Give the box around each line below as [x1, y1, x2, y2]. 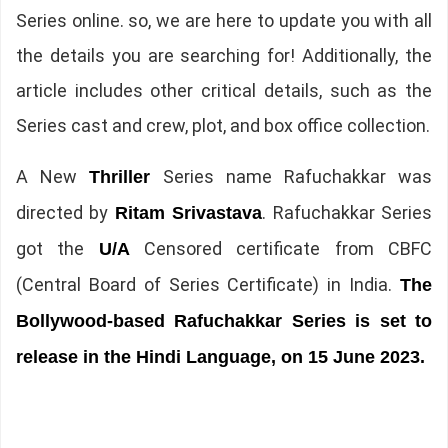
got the [15, 238, 99, 260]
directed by [15, 202, 115, 224]
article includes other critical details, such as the [15, 80, 433, 102]
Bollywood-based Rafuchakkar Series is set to [15, 311, 433, 332]
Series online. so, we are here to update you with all [15, 10, 433, 32]
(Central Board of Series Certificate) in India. [15, 274, 401, 296]
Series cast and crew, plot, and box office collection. [15, 115, 430, 137]
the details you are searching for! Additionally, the [15, 45, 433, 67]
